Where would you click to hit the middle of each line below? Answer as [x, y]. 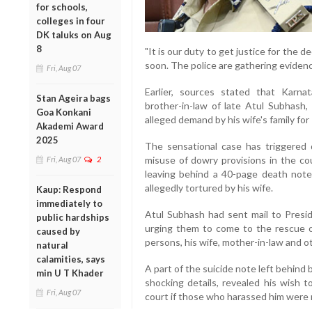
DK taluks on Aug [74, 34]
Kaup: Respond [69, 189]
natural [52, 245]
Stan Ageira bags [73, 98]
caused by [58, 231]
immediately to [69, 203]
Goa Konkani [64, 112]
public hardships [73, 217]
